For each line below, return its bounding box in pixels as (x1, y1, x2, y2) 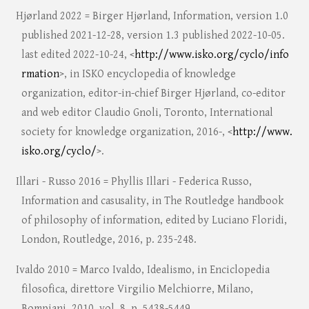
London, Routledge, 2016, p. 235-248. (21, 233, 197, 247)
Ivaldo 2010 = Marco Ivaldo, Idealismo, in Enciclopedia (15, 263, 270, 277)
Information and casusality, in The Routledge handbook (21, 195, 283, 208)
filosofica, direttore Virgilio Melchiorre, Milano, (21, 283, 253, 297)
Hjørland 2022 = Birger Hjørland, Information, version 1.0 (15, 10, 288, 23)
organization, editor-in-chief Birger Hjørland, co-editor (21, 87, 286, 101)
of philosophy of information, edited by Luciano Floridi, (21, 214, 287, 228)
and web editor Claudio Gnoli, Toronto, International (21, 106, 273, 120)
